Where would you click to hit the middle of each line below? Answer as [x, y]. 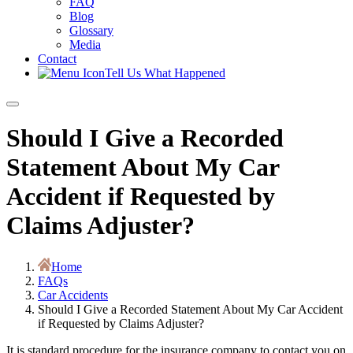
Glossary [91, 30]
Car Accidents [73, 295]
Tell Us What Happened [165, 73]
